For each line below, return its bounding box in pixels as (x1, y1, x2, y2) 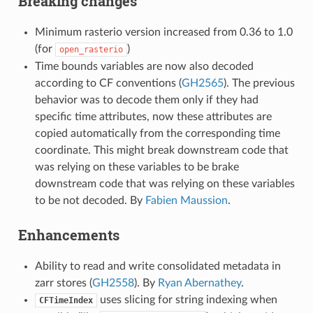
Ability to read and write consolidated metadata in (34, 261, 281, 272)
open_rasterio (59, 45, 123, 55)
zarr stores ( (34, 277, 92, 289)
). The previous (223, 78, 295, 89)
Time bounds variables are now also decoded (34, 61, 254, 73)
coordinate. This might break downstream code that (34, 145, 289, 156)
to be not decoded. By (34, 195, 145, 207)
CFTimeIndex (38, 296, 93, 306)
